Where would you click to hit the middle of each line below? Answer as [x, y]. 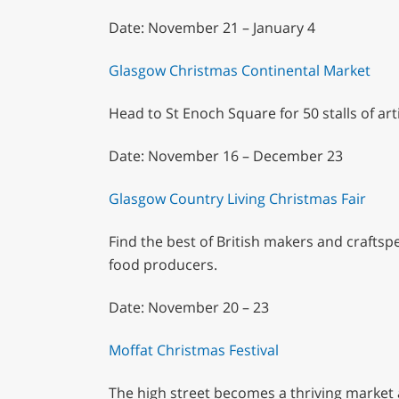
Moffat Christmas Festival [193, 350]
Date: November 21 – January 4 [212, 27]
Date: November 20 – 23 [188, 307]
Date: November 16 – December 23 [225, 155]
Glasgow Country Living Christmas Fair [237, 198]
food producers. [163, 264]
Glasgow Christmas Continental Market [239, 70]
